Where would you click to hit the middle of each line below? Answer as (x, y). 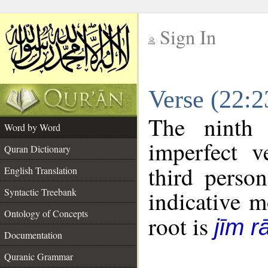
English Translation (41, 170)
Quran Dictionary (37, 149)
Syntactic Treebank (40, 192)
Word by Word (32, 127)
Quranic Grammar (39, 256)
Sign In (188, 37)
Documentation (33, 235)
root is (181, 226)
